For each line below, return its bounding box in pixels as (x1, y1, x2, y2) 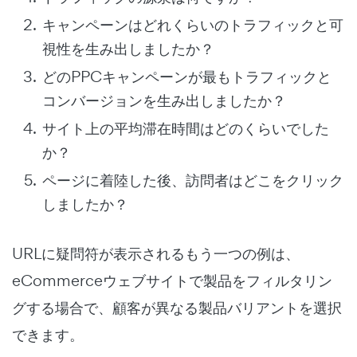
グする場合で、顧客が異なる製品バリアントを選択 (12, 297, 342, 319)
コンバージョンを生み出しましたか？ (42, 90, 286, 112)
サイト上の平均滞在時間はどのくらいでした (42, 118, 329, 139)
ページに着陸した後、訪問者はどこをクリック (42, 170, 343, 191)
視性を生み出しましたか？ (42, 38, 214, 60)
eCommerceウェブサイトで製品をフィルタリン (12, 270, 332, 292)
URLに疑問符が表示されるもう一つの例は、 (12, 243, 300, 265)
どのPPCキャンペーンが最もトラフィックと (42, 66, 331, 88)
